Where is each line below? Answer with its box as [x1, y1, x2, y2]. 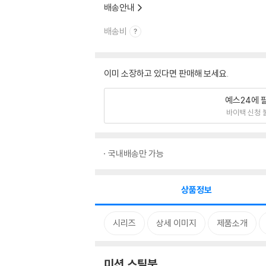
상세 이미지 [156, 217, 197, 229]
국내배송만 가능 [108, 148, 164, 159]
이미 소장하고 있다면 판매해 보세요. [104, 68, 229, 79]
